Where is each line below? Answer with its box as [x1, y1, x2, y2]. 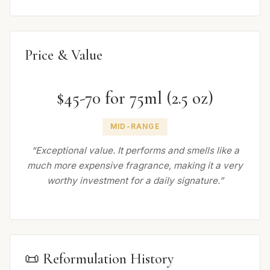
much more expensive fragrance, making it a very [27, 160, 243, 172]
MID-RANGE [110, 122, 160, 131]
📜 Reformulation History [25, 250, 174, 268]
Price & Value [25, 46, 102, 64]
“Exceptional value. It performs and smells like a [31, 145, 239, 157]
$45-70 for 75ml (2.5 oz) [57, 87, 213, 109]
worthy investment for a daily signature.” [46, 175, 224, 187]
